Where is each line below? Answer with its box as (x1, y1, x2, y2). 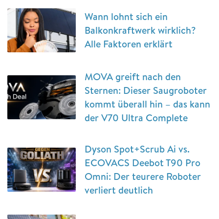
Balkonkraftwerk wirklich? (85, 23, 196, 37)
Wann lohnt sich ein (85, 10, 168, 23)
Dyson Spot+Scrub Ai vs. (85, 142, 190, 156)
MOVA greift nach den (85, 70, 181, 84)
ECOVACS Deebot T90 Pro (85, 156, 200, 170)
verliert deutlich (85, 183, 153, 197)
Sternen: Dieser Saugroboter (85, 84, 207, 97)
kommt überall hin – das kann (85, 97, 210, 111)
